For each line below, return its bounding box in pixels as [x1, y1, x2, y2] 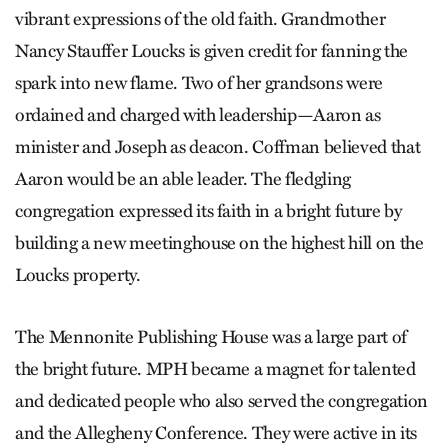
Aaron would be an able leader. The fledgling [15, 167, 352, 190]
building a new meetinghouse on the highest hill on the [15, 231, 424, 254]
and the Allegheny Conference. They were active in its [15, 421, 417, 444]
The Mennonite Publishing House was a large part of [15, 325, 408, 348]
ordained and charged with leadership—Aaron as [15, 103, 381, 126]
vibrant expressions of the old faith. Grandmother [15, 7, 386, 30]
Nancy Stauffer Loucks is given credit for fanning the [15, 39, 408, 62]
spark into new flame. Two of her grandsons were [15, 71, 384, 94]
